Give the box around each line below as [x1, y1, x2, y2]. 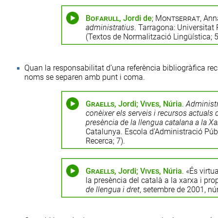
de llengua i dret [85, 185, 140, 194]
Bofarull [85, 14, 119, 23]
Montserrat [155, 14, 200, 23]
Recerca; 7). [85, 136, 125, 145]
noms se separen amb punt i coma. [24, 73, 145, 82]
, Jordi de [119, 14, 152, 23]
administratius [85, 23, 134, 32]
